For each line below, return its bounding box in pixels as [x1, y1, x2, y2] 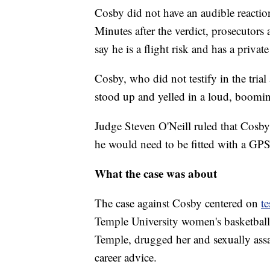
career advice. [95, 250, 157, 265]
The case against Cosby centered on [95, 195, 261, 211]
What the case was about [95, 165, 217, 182]
